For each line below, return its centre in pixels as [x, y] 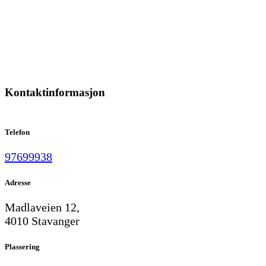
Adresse [18, 182]
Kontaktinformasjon [55, 93]
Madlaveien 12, [42, 208]
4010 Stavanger [42, 221]
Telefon [17, 132]
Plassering [22, 247]
